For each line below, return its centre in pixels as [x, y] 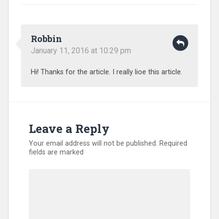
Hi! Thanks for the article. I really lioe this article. [106, 72]
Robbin [46, 38]
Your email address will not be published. [93, 143]
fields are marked [56, 152]
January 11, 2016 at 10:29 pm [81, 50]
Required [174, 143]
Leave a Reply [69, 128]
